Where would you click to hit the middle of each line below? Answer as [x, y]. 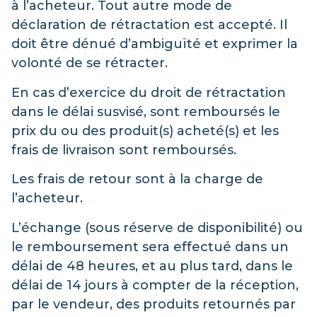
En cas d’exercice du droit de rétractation [149, 92]
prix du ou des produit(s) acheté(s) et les [145, 131]
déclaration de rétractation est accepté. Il [149, 25]
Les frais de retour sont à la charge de [137, 179]
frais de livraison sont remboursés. [124, 150]
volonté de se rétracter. [90, 63]
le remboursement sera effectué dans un [150, 247]
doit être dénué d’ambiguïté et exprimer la [155, 44]
